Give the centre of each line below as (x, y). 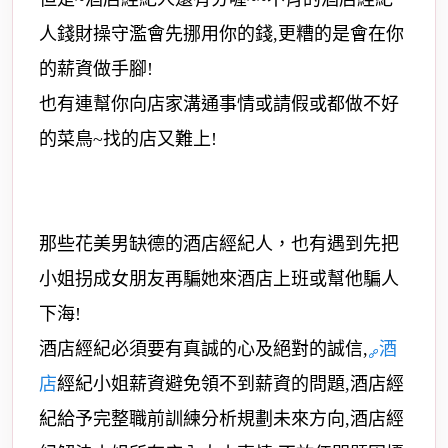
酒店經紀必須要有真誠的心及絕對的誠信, (203, 349)
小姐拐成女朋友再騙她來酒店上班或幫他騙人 (219, 279)
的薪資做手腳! (96, 69)
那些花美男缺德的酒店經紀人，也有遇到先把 (219, 244)
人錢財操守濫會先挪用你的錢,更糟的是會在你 (221, 34)
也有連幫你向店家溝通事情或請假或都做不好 (219, 104)
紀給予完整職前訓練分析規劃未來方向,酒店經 (221, 419)
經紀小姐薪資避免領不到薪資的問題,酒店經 (230, 384)
